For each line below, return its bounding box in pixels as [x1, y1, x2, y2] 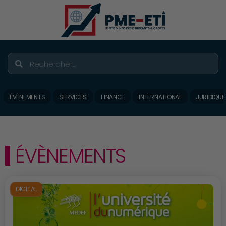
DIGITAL [16, 185, 37, 193]
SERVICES [59, 93, 87, 101]
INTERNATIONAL [139, 93, 182, 101]
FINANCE [101, 93, 125, 101]
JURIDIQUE [195, 93, 225, 101]
